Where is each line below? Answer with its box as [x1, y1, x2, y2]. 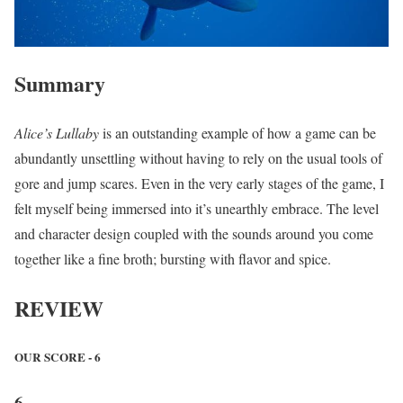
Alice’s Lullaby [14, 123, 99, 143]
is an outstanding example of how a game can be [99, 123, 376, 143]
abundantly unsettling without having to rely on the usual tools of [14, 148, 382, 168]
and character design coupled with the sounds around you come [14, 224, 373, 244]
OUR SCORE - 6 [14, 348, 101, 367]
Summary [14, 67, 105, 100]
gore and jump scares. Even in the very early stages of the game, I [14, 174, 384, 193]
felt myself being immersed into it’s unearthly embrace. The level [14, 199, 379, 219]
